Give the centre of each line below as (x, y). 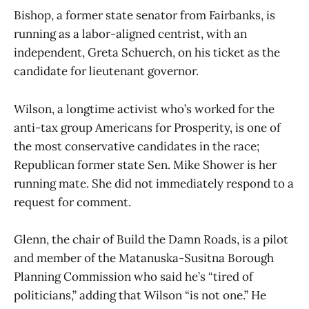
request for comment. (72, 202)
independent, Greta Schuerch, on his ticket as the (147, 53)
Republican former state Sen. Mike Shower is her (145, 165)
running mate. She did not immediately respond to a (154, 183)
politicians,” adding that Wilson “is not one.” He (140, 295)
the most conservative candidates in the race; (137, 146)
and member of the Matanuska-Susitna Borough (144, 258)
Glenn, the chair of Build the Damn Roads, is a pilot (151, 239)
